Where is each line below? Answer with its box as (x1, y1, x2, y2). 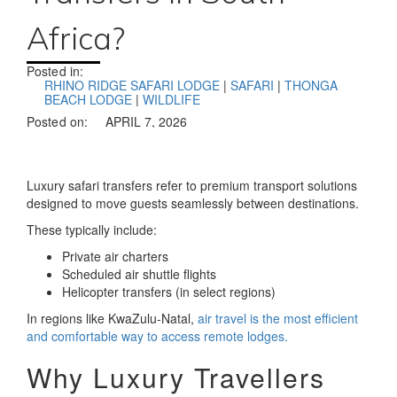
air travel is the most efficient (198, 308, 358, 327)
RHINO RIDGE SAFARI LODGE (44, 75, 220, 94)
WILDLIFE (143, 90, 200, 108)
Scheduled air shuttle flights (62, 264, 216, 283)
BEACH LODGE (44, 90, 132, 108)
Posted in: (27, 61, 83, 80)
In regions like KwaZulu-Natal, (27, 308, 198, 327)
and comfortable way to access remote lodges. (27, 326, 288, 345)
